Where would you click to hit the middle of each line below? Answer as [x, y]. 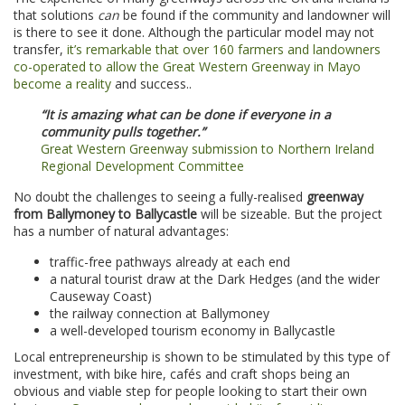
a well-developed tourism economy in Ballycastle [193, 331]
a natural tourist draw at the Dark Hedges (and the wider [215, 279]
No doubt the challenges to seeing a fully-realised [160, 197]
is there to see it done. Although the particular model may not [194, 33]
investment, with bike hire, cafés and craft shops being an [182, 374]
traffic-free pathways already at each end [170, 262]
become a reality [62, 84]
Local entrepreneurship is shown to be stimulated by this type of [202, 357]
